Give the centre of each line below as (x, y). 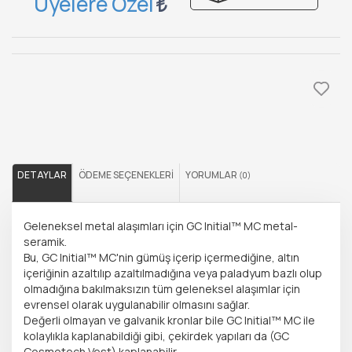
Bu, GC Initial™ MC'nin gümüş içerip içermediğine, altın (161, 258)
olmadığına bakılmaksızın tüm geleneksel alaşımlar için (162, 289)
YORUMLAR (212, 175)
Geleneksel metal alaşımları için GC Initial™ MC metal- (161, 226)
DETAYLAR (42, 175)
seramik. (45, 242)
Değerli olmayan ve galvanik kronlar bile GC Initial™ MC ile (169, 321)
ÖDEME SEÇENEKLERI (126, 175)
